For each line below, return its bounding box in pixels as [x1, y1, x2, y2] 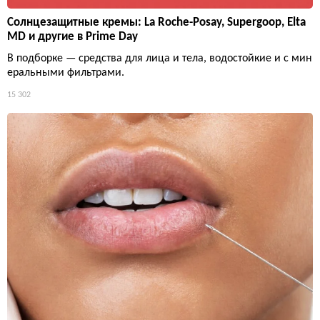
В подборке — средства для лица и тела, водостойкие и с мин [7, 52, 312, 64]
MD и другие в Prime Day [7, 30, 138, 43]
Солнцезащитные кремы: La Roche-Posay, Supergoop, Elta [7, 16, 306, 29]
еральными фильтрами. [7, 66, 124, 79]
